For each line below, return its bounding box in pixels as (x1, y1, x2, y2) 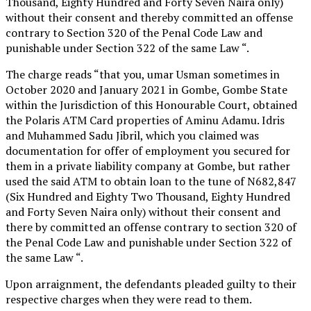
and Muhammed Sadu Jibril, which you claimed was (6, 127, 259, 143)
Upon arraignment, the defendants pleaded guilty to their (6, 276, 296, 292)
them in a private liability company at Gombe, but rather (6, 158, 290, 174)
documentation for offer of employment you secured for (6, 142, 290, 158)
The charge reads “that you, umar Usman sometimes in (6, 66, 280, 82)
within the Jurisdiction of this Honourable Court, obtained (6, 96, 297, 112)
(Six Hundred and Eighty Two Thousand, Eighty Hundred (6, 188, 290, 204)
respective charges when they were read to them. (6, 291, 252, 307)
